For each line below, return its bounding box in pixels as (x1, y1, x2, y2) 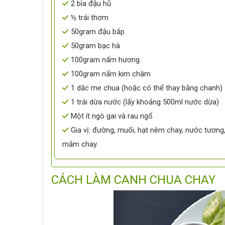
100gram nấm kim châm (71, 69, 151, 78)
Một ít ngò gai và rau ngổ (71, 111, 153, 121)
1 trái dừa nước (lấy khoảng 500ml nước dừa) (71, 97, 219, 106)
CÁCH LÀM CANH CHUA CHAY (51, 173, 215, 187)
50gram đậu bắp (71, 27, 125, 36)
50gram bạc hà (71, 41, 120, 50)
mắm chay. (62, 140, 98, 149)
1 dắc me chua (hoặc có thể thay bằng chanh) (71, 83, 222, 92)
